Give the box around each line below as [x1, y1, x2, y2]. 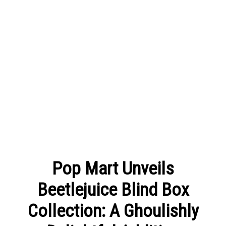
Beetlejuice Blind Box [37, 179, 189, 200]
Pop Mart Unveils [52, 157, 174, 179]
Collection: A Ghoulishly [27, 200, 199, 221]
